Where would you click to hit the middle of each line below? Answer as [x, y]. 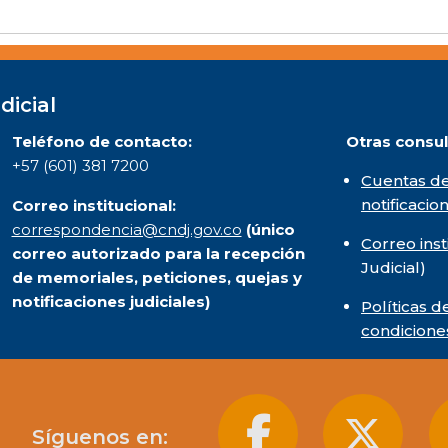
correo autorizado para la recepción [158, 253]
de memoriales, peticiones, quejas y [156, 277]
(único [270, 229]
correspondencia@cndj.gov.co [126, 229]
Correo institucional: [93, 205]
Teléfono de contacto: [101, 141]
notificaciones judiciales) [110, 301]
